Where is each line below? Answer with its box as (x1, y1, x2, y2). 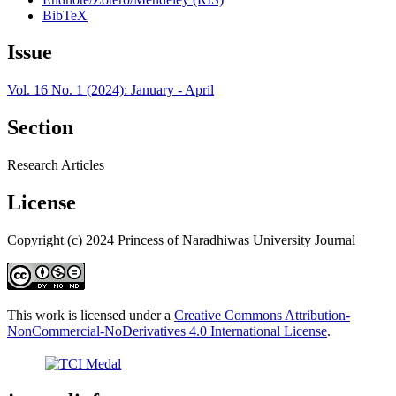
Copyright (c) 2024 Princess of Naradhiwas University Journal (7, 232, 355, 247)
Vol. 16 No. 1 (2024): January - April (7, 82, 214, 98)
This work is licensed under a (7, 307, 174, 323)
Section (7, 116, 73, 140)
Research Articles (7, 157, 104, 173)
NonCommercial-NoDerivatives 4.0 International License (7, 323, 327, 339)
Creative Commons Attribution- (174, 307, 350, 323)
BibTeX (42, 7, 88, 23)
